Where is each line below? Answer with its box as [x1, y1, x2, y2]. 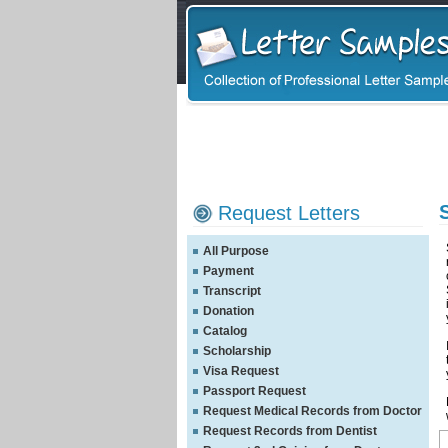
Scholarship [203, 344, 271, 358]
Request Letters [218, 202, 360, 224]
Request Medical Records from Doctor [203, 404, 422, 418]
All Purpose [203, 244, 269, 258]
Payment [203, 264, 254, 278]
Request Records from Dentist [203, 424, 377, 438]
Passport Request [203, 384, 306, 398]
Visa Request [203, 364, 279, 378]
